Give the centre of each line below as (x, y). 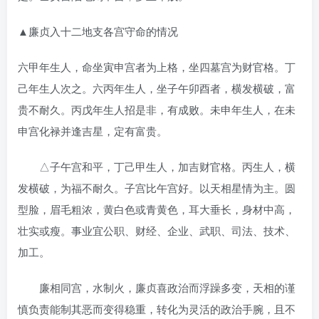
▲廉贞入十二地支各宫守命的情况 (98, 31)
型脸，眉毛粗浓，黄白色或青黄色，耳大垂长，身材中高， (157, 209)
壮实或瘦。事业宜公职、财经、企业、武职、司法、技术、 (157, 230)
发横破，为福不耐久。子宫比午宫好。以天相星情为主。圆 (157, 187)
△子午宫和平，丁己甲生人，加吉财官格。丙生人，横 (157, 166)
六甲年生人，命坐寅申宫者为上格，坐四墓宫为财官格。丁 (157, 66)
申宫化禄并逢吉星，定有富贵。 (93, 130)
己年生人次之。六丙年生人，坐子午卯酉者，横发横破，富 (157, 88)
